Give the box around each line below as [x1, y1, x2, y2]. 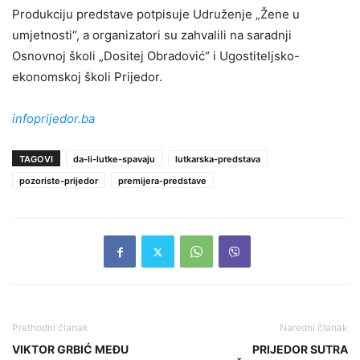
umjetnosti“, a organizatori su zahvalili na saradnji [12, 27, 292, 43]
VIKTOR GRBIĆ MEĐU [12, 342, 129, 357]
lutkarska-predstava [175, 153, 260, 166]
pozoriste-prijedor [19, 175, 98, 187]
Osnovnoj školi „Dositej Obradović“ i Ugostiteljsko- [12, 48, 300, 64]
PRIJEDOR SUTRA [252, 342, 348, 357]
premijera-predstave [118, 175, 207, 187]
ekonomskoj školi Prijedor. [12, 69, 162, 85]
